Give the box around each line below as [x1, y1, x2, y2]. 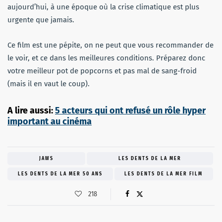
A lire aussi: [7, 105, 55, 116]
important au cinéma [7, 116, 92, 127]
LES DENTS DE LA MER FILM [124, 171, 203, 177]
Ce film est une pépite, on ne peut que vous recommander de [7, 41, 214, 50]
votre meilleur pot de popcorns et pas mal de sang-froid [7, 66, 197, 76]
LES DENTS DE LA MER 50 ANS [17, 171, 103, 177]
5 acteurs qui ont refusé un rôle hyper [55, 105, 206, 116]
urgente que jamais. [7, 15, 74, 25]
